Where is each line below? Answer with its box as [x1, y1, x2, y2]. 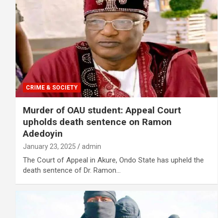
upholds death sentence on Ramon [23, 116, 172, 127]
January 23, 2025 [23, 142, 76, 150]
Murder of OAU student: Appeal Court [23, 104, 181, 116]
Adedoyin [23, 127, 63, 139]
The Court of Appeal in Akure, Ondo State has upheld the [23, 155, 204, 164]
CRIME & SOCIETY [26, 84, 78, 91]
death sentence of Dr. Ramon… [23, 165, 121, 175]
